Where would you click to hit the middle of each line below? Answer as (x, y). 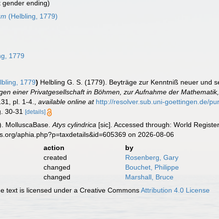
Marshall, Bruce (149, 177)
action (54, 148)
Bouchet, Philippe (152, 167)
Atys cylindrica (75, 125)
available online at (66, 102)
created (55, 157)
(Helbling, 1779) (32, 16)
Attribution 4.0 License (175, 190)
